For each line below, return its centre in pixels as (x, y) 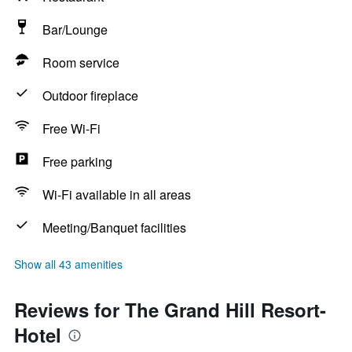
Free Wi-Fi (71, 128)
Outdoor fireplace (90, 95)
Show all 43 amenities (68, 264)
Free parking (77, 161)
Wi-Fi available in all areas (117, 194)
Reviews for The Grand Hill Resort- (170, 310)
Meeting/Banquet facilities (114, 227)
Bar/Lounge (75, 29)
